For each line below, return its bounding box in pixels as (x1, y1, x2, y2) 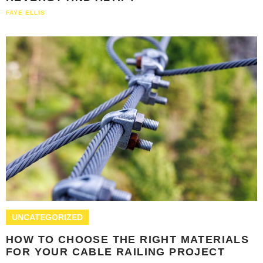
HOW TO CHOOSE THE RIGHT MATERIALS (6, 234, 249, 246)
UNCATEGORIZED (12, 213, 83, 222)
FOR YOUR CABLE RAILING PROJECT (6, 246, 225, 258)
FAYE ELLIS (6, 9, 45, 16)
